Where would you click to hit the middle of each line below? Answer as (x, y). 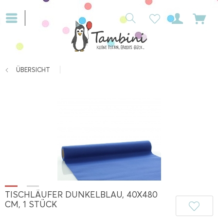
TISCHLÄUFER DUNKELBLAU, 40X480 (81, 195)
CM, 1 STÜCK (31, 205)
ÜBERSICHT (33, 70)
